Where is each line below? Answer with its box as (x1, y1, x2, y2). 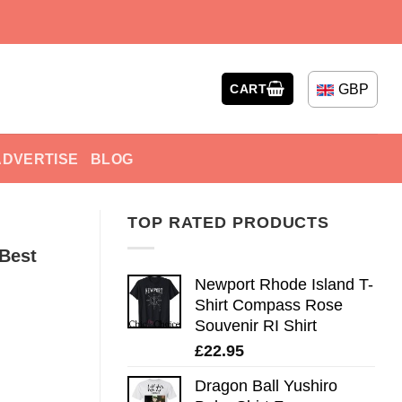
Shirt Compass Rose (195, 295, 343, 314)
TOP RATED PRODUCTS (127, 214, 330, 232)
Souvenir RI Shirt (195, 316, 317, 335)
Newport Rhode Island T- (195, 275, 373, 293)
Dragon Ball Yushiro (195, 376, 337, 395)
